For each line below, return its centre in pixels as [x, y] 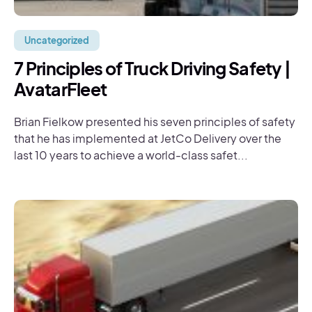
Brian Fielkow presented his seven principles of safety [155, 122]
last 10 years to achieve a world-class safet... [131, 155]
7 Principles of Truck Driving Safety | [153, 68]
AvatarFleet [61, 89]
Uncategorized [57, 40]
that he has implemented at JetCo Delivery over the [148, 138]
